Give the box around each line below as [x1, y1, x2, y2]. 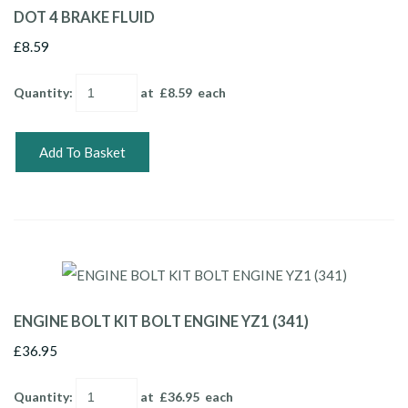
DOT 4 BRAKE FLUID [14, 7, 155, 26]
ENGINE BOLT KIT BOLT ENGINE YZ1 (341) [14, 311, 309, 331]
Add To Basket [39, 143, 126, 160]
